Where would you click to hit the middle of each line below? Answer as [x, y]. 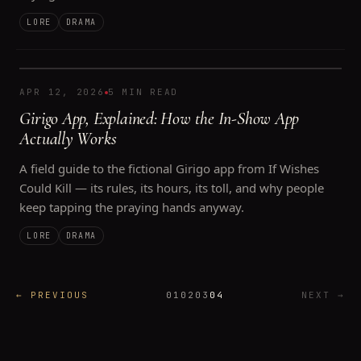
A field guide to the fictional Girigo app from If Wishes [170, 168]
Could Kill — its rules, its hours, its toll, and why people [172, 188]
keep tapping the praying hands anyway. [132, 207]
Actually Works [68, 139]
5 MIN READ [143, 92]
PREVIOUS [59, 295]
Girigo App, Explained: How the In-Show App [160, 118]
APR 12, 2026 [62, 92]
